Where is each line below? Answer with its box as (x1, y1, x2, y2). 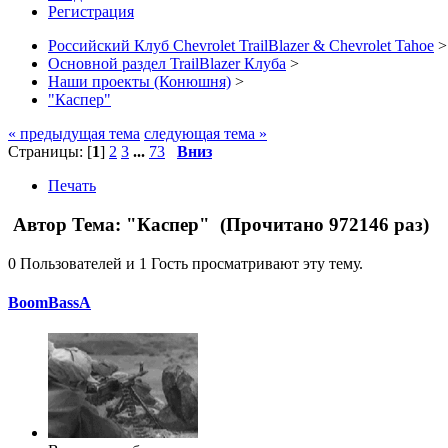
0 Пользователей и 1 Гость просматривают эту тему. (8, 254, 363, 272)
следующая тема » (144, 125, 267, 143)
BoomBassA (8, 294, 91, 312)
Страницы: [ (8, 143, 92, 161)
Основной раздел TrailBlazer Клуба (48, 55, 286, 73)
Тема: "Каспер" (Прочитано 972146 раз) (72, 214, 429, 236)
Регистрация (48, 3, 134, 21)
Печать (48, 177, 96, 195)
